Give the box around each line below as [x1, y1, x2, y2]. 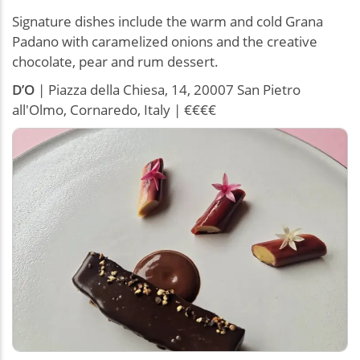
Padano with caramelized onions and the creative [12, 31, 317, 51]
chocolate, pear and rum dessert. [12, 51, 219, 71]
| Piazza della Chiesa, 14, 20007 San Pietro [35, 80, 301, 99]
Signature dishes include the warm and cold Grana [12, 11, 323, 31]
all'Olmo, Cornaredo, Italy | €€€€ [12, 100, 216, 119]
